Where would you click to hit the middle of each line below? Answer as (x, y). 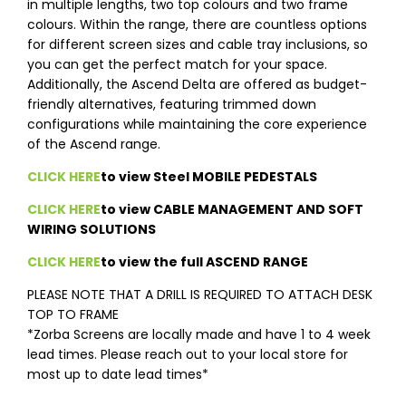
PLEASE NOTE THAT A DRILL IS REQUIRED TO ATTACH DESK (200, 295)
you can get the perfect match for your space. (177, 65)
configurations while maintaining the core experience (197, 125)
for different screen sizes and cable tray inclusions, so (198, 45)
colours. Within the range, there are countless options (197, 25)
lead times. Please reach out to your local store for (188, 355)
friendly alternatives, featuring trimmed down (172, 105)
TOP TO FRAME (73, 315)
